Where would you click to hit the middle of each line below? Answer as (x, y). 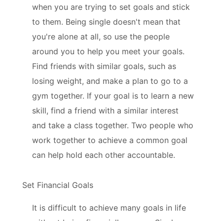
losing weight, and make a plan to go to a (110, 81)
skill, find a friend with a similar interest (105, 110)
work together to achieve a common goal (110, 140)
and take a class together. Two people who (113, 125)
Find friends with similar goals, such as (104, 66)
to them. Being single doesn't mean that (106, 21)
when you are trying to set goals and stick (111, 7)
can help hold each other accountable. (104, 155)
